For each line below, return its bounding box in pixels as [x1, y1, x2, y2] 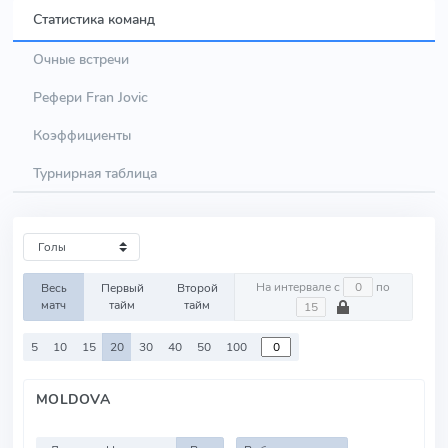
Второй [176, 280, 218, 296]
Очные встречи [33, 49, 129, 69]
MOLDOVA [36, 389, 111, 409]
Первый [100, 280, 144, 296]
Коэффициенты [33, 125, 131, 145]
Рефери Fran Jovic [33, 87, 148, 107]
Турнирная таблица [33, 163, 157, 183]
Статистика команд [33, 9, 155, 29]
